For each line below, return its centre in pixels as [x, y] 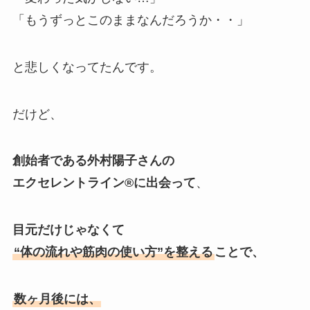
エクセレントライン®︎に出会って [104, 183]
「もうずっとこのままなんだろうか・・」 [130, 20]
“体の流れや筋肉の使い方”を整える [113, 252]
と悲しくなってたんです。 [87, 67]
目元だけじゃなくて [68, 230]
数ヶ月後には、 [57, 299]
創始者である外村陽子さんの [93, 161]
